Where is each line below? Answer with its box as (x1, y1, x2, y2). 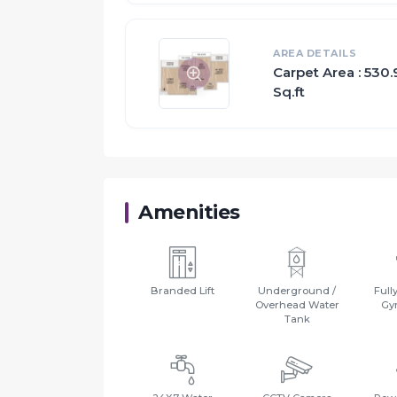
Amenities (138, 200, 240, 225)
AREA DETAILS (273, 46, 356, 59)
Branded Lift (150, 284, 214, 298)
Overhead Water (254, 299, 339, 312)
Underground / (258, 284, 337, 298)
